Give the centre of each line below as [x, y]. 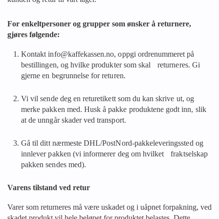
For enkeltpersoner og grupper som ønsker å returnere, [99, 24]
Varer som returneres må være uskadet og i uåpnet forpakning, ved [109, 207]
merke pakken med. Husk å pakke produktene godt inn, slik [114, 109]
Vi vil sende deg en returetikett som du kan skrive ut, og [108, 99]
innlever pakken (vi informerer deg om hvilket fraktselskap [114, 154]
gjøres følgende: [33, 34]
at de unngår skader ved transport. [76, 120]
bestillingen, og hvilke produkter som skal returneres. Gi [110, 65]
